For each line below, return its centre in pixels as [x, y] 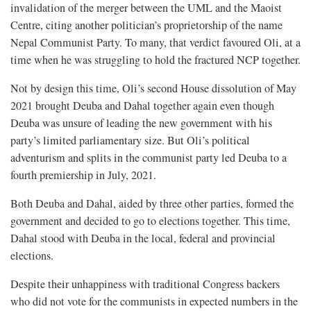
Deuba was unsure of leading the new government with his [141, 123]
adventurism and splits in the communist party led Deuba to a [149, 157]
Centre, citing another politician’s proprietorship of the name [146, 25]
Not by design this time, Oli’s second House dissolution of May [153, 88]
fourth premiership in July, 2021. [83, 175]
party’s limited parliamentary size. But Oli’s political [130, 140]
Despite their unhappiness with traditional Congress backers [145, 284]
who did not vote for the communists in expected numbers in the [154, 301]
